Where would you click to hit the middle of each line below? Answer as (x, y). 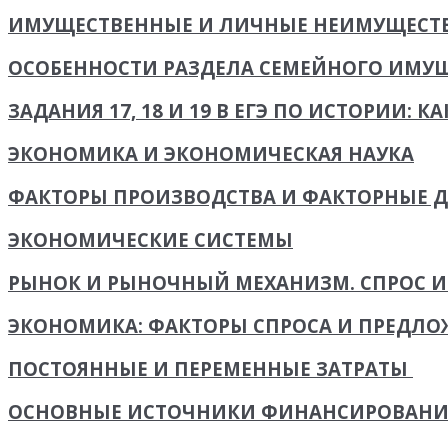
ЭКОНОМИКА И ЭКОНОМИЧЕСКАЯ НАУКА (211, 154)
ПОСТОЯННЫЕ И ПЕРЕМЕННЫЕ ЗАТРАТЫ (210, 369)
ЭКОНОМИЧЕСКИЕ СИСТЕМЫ (150, 240)
